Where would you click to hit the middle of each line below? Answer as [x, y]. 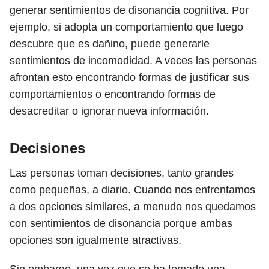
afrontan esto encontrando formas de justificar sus [129, 77]
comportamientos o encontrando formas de [113, 94]
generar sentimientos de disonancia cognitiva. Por [129, 10]
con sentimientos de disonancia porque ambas [121, 223]
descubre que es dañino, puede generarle [110, 44]
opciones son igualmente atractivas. [95, 240]
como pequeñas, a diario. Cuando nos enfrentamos [132, 190]
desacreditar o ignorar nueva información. [109, 111]
